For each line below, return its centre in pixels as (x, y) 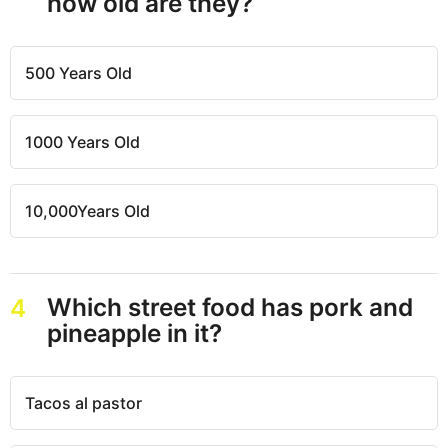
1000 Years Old (82, 141)
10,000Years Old (87, 210)
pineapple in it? (134, 332)
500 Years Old (78, 72)
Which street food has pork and (229, 306)
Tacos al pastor (83, 402)
